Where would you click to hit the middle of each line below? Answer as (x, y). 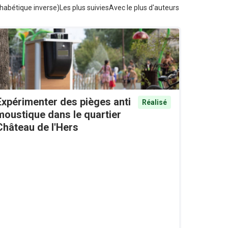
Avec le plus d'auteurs (144, 8)
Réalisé (154, 103)
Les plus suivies (84, 8)
